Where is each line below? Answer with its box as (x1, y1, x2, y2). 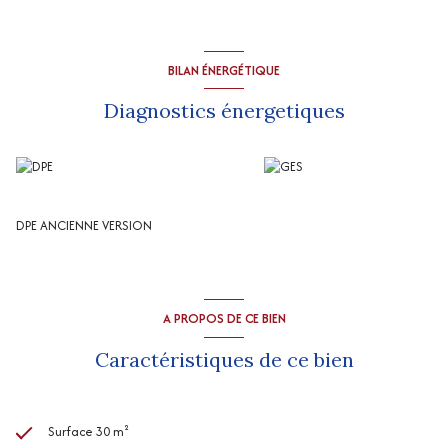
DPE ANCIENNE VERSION (16, 216, 152, 236)
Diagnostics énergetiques (103, 98, 345, 124)
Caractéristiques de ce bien (94, 346, 354, 372)
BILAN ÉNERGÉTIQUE (168, 60, 280, 80)
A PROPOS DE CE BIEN (162, 308, 286, 328)
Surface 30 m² (48, 421, 129, 441)
